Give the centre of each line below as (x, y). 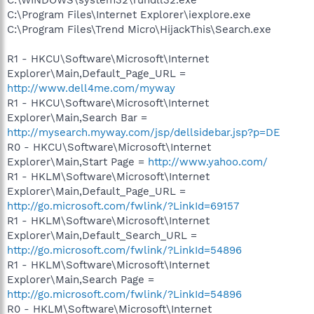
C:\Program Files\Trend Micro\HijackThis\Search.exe (139, 29)
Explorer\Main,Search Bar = (77, 117)
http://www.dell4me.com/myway (91, 88)
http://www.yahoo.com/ (208, 162)
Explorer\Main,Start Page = (77, 162)
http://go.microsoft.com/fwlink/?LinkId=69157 (123, 206)
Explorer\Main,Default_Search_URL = (102, 235)
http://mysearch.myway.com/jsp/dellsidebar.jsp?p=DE (144, 132)
